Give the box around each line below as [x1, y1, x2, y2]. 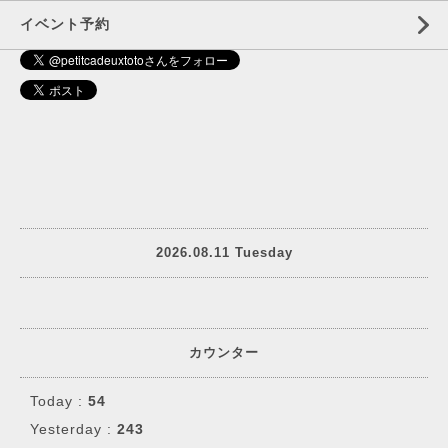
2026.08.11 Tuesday [155, 245, 293, 261]
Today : [30, 392, 88, 409]
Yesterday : [30, 420, 117, 437]
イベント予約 [20, 15, 110, 32]
